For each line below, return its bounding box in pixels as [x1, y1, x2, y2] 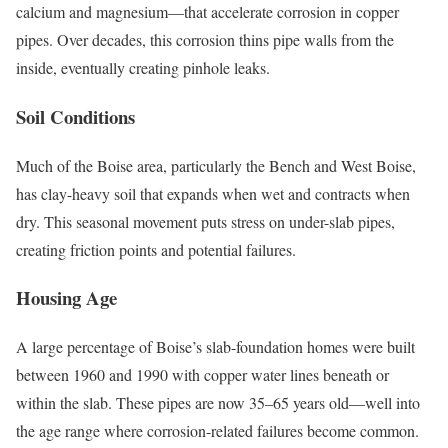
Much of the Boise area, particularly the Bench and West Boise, [16, 154, 416, 176]
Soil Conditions [16, 102, 135, 130]
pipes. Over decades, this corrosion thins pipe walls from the [16, 29, 394, 51]
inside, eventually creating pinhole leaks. [16, 57, 270, 79]
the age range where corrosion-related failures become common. [16, 420, 419, 442]
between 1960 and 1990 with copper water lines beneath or [16, 364, 389, 386]
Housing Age [16, 284, 117, 312]
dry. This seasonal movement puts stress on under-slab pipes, [16, 210, 395, 232]
